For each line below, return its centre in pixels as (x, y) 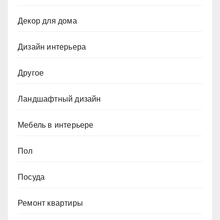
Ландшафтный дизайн (59, 99)
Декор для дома (47, 21)
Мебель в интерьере (56, 125)
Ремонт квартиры (50, 203)
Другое (31, 73)
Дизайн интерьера (52, 47)
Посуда (31, 177)
